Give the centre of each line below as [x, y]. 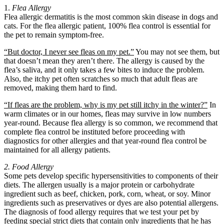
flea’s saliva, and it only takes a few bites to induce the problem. [104, 70]
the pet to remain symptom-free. [54, 35]
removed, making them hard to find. [60, 88]
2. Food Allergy [29, 167]
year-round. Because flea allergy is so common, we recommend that [111, 123]
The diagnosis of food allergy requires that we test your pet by [101, 212]
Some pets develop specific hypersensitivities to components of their [111, 176]
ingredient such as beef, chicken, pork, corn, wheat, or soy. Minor [107, 194]
